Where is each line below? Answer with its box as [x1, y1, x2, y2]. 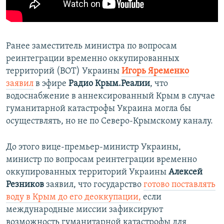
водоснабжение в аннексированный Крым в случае [6, 91, 215, 101]
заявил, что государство [44, 180, 143, 190]
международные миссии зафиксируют [6, 205, 163, 215]
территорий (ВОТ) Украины [6, 66, 121, 76]
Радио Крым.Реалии [66, 79, 150, 89]
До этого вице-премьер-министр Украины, [6, 142, 181, 152]
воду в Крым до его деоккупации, [6, 192, 141, 202]
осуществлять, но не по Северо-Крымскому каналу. [6, 116, 213, 126]
